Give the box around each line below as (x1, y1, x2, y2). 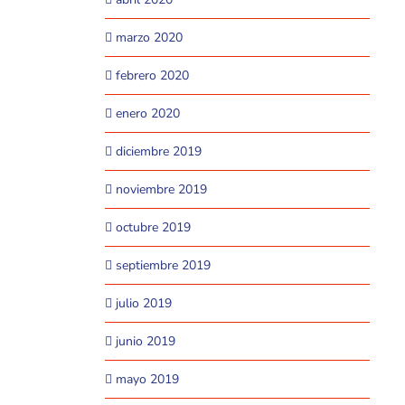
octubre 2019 (115, 219, 191, 236)
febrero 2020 (115, 67, 189, 84)
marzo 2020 (115, 29, 183, 46)
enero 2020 (115, 105, 180, 122)
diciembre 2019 (115, 143, 202, 160)
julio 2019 (115, 295, 172, 312)
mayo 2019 (115, 371, 179, 388)
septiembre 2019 (115, 257, 211, 274)
